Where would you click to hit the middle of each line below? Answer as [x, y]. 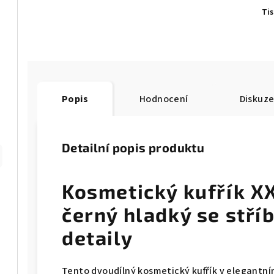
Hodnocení [164, 99]
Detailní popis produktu [133, 147]
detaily [98, 237]
